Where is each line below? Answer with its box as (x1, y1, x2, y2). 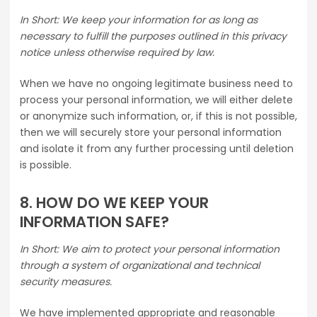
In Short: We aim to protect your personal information (20, 242, 279, 257)
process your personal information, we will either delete (20, 93, 293, 108)
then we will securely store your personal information (20, 125, 282, 140)
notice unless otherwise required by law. (20, 45, 214, 60)
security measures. (20, 275, 112, 289)
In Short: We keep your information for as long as (20, 13, 258, 28)
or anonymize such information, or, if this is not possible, (20, 109, 297, 124)
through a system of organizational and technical (20, 258, 260, 273)
